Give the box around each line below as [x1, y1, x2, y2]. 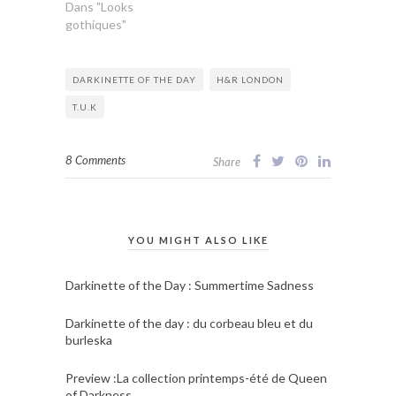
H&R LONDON [217, 73, 284, 85]
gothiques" [65, 16, 126, 32]
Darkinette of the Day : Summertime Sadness [65, 277, 314, 293]
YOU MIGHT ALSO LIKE [127, 233, 269, 246]
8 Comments [65, 152, 126, 167]
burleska [65, 331, 112, 347]
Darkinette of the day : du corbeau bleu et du [65, 315, 313, 331]
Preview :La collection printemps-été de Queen [65, 369, 327, 385]
